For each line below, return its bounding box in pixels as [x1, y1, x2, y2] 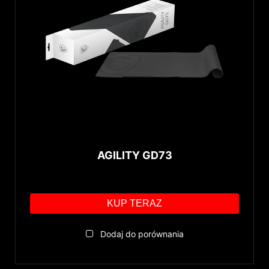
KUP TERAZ [107, 198, 162, 209]
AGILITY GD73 [97, 149, 172, 162]
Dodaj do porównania [100, 229, 184, 240]
